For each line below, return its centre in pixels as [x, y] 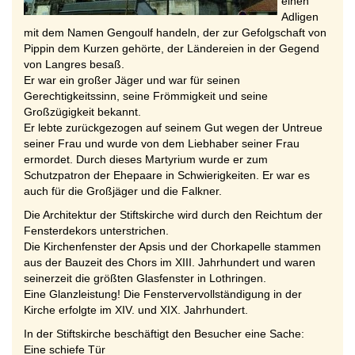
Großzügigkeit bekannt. [82, 112]
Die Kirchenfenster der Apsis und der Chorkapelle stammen [172, 246]
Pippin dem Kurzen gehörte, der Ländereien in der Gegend [172, 48]
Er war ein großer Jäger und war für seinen [132, 80]
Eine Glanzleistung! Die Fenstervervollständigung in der [163, 294]
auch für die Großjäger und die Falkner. [123, 191]
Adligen [300, 17]
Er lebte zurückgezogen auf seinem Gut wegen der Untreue [173, 128]
